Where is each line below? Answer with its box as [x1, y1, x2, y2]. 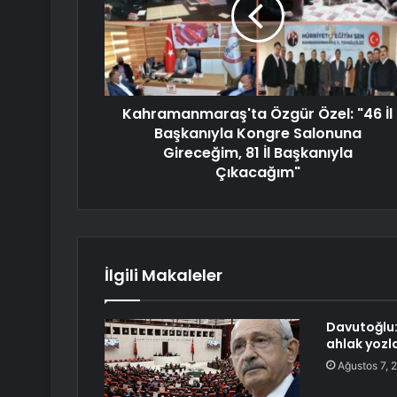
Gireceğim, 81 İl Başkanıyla [162, 143, 353, 164]
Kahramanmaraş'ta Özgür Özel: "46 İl [122, 104, 393, 125]
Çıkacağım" [214, 162, 300, 183]
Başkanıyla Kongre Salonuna [153, 123, 362, 144]
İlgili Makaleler [105, 264, 222, 287]
